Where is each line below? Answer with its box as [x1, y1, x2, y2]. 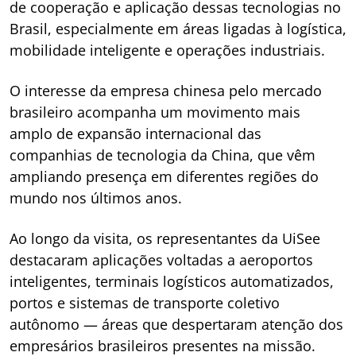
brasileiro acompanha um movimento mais [10, 103, 300, 122]
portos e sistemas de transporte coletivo [10, 293, 280, 312]
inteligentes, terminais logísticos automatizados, [10, 272, 334, 291]
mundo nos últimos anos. [10, 188, 182, 207]
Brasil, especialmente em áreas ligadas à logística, [10, 19, 346, 38]
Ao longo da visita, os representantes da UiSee [10, 229, 320, 248]
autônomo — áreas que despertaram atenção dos [10, 315, 343, 334]
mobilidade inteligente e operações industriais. [10, 41, 325, 60]
